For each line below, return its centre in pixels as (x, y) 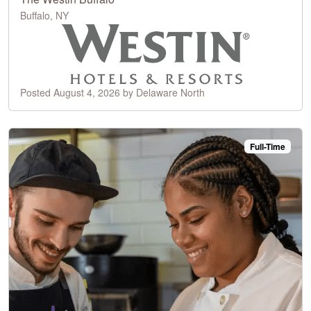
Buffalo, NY (44, 15)
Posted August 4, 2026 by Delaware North (112, 92)
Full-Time (268, 146)
